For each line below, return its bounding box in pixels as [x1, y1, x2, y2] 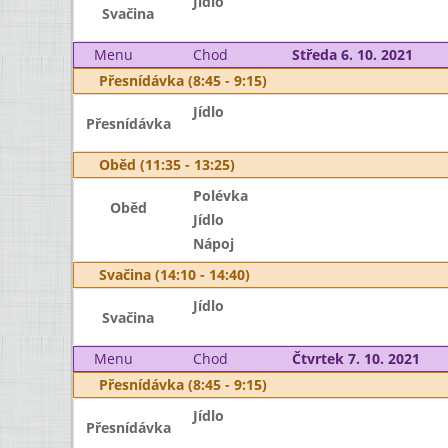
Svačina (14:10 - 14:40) [99, 265, 250, 284]
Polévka [192, 186, 248, 205]
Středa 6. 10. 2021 [291, 45, 413, 64]
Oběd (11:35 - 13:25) [99, 155, 235, 174]
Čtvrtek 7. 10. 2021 [291, 349, 420, 368]
